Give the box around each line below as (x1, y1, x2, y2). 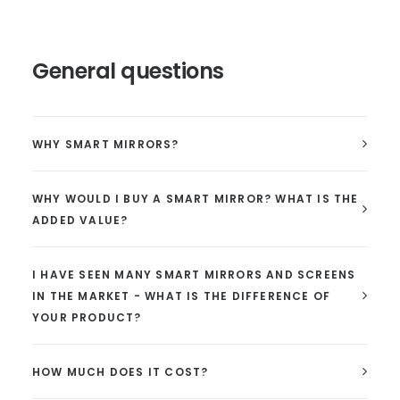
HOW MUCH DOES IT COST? (32, 364, 209, 379)
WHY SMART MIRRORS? (32, 137, 179, 152)
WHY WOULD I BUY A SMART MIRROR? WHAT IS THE (32, 191, 359, 206)
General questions (32, 56, 224, 86)
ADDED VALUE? (32, 212, 129, 228)
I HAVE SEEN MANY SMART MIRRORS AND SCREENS (32, 267, 356, 282)
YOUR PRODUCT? (32, 310, 142, 325)
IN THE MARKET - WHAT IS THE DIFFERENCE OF (32, 288, 331, 304)
